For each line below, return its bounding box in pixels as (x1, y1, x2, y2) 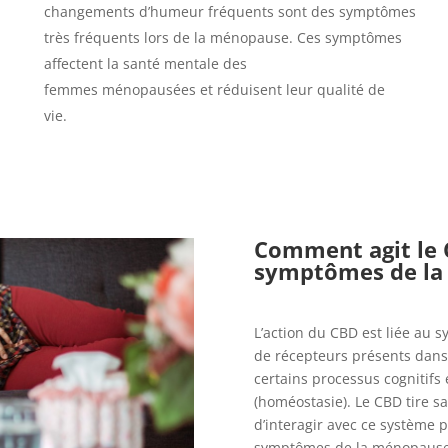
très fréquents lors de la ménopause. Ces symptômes (43, 28, 402, 48)
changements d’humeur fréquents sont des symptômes (43, 2, 416, 22)
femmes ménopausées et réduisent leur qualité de (43, 80, 385, 100)
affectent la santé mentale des (43, 54, 247, 74)
